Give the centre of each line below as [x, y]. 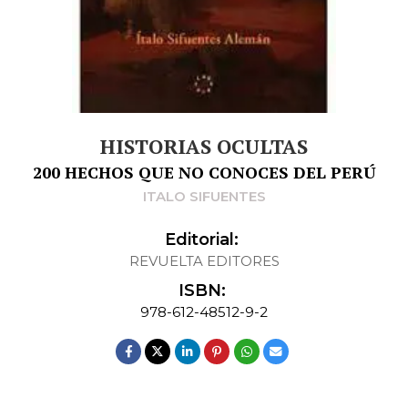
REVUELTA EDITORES [204, 260]
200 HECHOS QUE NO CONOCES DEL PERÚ [204, 172]
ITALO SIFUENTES [204, 196]
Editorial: [202, 239]
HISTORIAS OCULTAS [204, 146]
